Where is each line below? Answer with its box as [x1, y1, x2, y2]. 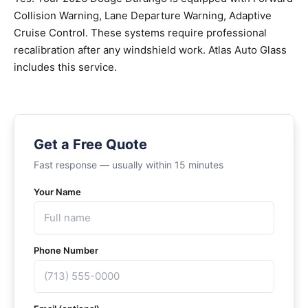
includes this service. [14, 60, 117, 74]
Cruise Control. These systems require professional [14, 26, 267, 39]
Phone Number [34, 245, 98, 256]
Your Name [34, 186, 81, 197]
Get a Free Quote [34, 136, 147, 153]
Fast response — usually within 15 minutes [34, 159, 223, 170]
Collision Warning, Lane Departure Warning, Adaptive [14, 9, 272, 22]
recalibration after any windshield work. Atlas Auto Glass [14, 43, 287, 56]
